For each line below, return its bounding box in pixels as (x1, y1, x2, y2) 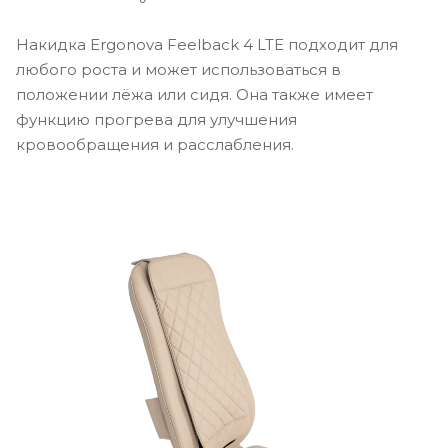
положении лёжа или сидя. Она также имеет (16, 85, 373, 105)
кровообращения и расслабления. (16, 135, 294, 155)
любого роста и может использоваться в (16, 60, 341, 80)
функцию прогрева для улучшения (16, 110, 297, 130)
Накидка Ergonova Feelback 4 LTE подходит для (16, 35, 398, 55)
